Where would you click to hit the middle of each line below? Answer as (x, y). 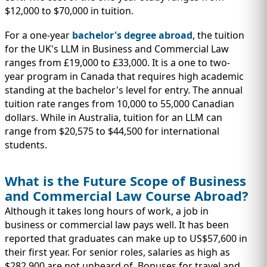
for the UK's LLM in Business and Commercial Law (117, 49)
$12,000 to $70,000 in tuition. (69, 10)
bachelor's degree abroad (132, 35)
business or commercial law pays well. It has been (117, 225)
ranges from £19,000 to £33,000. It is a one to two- (117, 62)
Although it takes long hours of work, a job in (107, 211)
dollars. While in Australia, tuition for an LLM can (114, 117)
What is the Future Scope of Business (125, 181)
